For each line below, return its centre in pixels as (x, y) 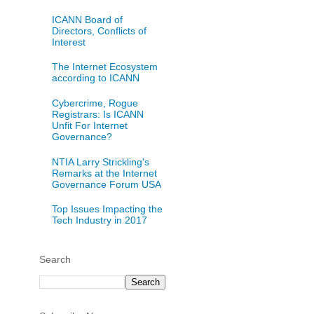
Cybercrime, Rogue (95, 103)
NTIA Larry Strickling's (100, 162)
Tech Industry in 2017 (99, 220)
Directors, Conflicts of (99, 30)
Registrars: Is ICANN (97, 114)
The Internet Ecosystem (104, 67)
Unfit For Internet (89, 125)
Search (55, 259)
